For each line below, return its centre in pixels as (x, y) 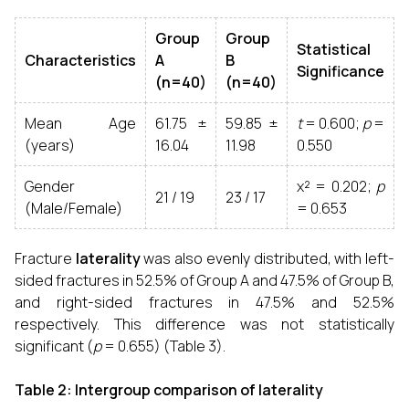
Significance (341, 71)
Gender (50, 186)
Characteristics (80, 60)
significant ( (54, 346)
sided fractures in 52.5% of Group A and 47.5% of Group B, (204, 280)
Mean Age (80, 123)
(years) (50, 145)
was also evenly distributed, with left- (267, 258)
